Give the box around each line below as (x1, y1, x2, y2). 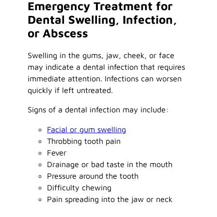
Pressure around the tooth (47, 170, 139, 180)
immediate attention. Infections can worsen (28, 74, 182, 83)
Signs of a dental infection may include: (28, 105, 169, 114)
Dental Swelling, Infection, (28, 13, 177, 27)
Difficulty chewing (47, 182, 112, 192)
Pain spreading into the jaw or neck (47, 194, 173, 203)
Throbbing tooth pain (47, 136, 121, 145)
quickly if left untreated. (28, 85, 113, 95)
